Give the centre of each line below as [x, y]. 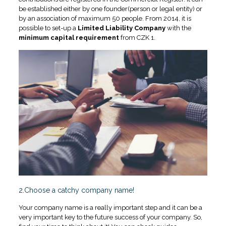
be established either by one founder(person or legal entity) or [110, 9]
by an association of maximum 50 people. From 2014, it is [105, 18]
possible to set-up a [48, 28]
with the [179, 28]
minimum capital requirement [69, 37]
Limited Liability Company [122, 28]
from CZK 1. [137, 37]
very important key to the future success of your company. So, [110, 217]
